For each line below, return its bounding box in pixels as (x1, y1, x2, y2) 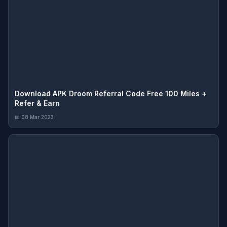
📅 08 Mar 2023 (15, 114, 54, 120)
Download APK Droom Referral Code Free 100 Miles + (15, 89, 206, 98)
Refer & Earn (15, 99, 60, 107)
